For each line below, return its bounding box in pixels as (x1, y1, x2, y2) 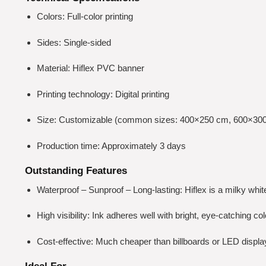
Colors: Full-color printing (36, 11, 133, 22)
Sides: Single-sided (36, 37, 111, 47)
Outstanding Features (25, 165, 127, 177)
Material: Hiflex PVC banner (36, 63, 144, 74)
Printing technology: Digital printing (36, 88, 169, 99)
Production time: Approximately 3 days (36, 140, 186, 151)
